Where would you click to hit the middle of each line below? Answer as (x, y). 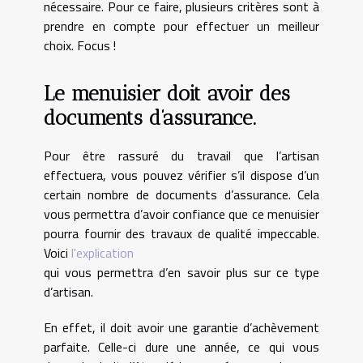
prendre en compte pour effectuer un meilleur (181, 26)
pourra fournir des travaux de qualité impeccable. (181, 233)
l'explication (102, 252)
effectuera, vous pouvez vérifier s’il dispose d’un (181, 175)
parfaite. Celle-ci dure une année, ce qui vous (181, 346)
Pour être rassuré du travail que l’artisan (181, 155)
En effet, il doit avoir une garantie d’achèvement (181, 327)
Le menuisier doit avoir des (167, 93)
